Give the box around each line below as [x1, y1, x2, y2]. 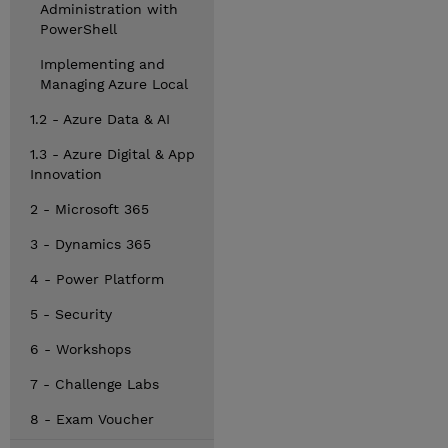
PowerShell [40, 21, 117, 37]
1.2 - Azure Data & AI [30, 111, 170, 127]
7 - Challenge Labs [30, 376, 159, 392]
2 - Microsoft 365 [30, 201, 149, 217]
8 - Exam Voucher [30, 411, 154, 427]
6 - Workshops [30, 341, 131, 357]
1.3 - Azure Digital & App [30, 146, 195, 162]
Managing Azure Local [40, 76, 188, 92]
